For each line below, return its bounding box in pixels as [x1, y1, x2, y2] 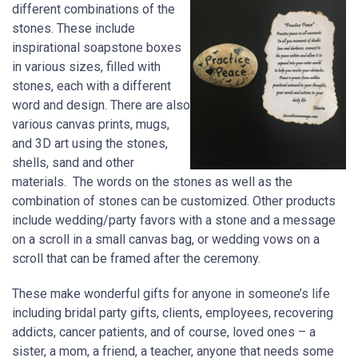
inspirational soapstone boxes [12, 40, 181, 55]
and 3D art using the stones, [12, 136, 168, 151]
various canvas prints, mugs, [12, 117, 169, 132]
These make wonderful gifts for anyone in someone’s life [12, 286, 330, 301]
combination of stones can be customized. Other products [12, 193, 336, 209]
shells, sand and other [12, 155, 134, 170]
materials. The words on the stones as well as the [12, 174, 292, 189]
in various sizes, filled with [12, 59, 161, 74]
